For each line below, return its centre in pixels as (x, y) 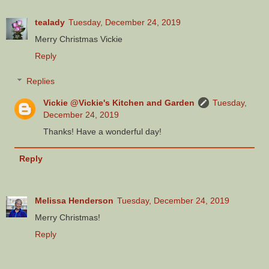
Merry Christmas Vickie (79, 39)
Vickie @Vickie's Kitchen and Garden (119, 102)
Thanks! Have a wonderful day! (103, 131)
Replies (41, 81)
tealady (50, 23)
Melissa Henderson (74, 201)
